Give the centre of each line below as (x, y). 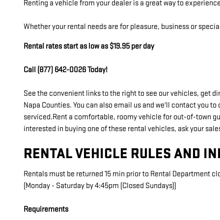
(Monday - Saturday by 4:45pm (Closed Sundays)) (100, 186)
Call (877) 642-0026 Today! (66, 70)
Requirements (46, 209)
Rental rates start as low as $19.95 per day (89, 46)
